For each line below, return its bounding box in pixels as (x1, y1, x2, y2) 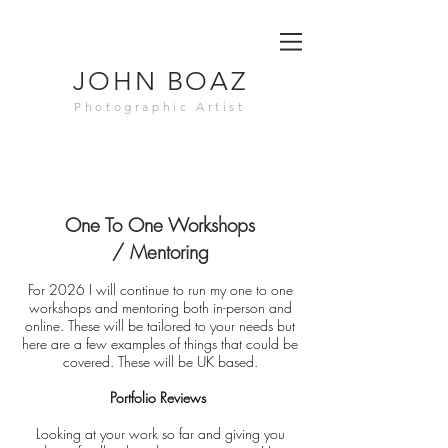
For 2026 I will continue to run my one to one (27, 280, 293, 299)
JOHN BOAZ (72, 66, 248, 97)
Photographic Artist (74, 99, 246, 114)
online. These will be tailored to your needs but (25, 316, 295, 335)
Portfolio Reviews (110, 388, 210, 407)
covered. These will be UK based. (62, 352, 258, 371)
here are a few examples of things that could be (22, 334, 298, 353)
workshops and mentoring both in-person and (28, 298, 292, 317)
